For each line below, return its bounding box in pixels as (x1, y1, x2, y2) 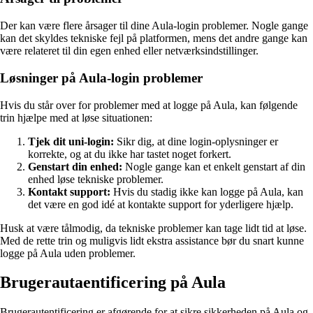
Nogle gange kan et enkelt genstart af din (122, 160, 305, 173)
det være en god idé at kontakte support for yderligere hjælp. (28, 198, 293, 210)
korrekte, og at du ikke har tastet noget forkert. (28, 147, 231, 160)
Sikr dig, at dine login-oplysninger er (114, 135, 278, 147)
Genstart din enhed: (28, 160, 122, 173)
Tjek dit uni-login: (28, 135, 114, 147)
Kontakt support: (28, 185, 110, 198)
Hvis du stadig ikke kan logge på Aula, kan (110, 185, 303, 198)
